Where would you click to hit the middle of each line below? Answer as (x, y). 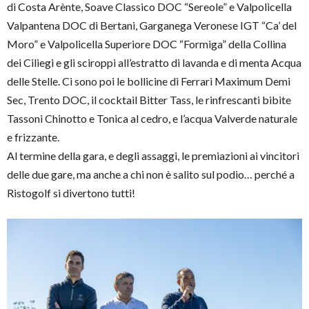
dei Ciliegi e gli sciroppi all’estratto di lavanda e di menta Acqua (154, 63)
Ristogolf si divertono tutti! (71, 193)
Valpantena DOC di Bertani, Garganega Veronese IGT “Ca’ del (152, 26)
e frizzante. (33, 137)
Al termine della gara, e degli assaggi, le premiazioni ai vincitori (153, 156)
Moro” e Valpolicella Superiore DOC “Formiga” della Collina (147, 44)
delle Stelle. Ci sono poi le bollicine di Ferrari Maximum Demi (149, 81)
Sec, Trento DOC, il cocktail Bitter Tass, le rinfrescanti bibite (149, 100)
